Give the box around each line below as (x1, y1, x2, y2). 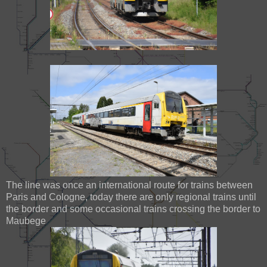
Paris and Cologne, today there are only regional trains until (6, 191, 256, 202)
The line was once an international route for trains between (6, 179, 253, 190)
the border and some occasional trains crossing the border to (6, 203, 260, 214)
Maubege (6, 215, 46, 226)
